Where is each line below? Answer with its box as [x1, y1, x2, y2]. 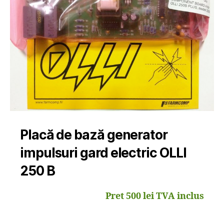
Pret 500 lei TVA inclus [105, 190, 204, 202]
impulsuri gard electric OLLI [20, 144, 186, 160]
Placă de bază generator [20, 126, 167, 142]
